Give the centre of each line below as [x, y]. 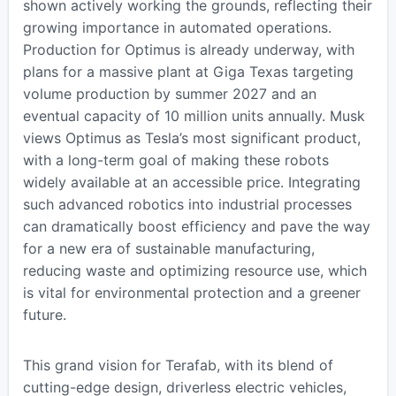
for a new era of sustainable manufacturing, [168, 248]
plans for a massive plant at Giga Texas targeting [188, 71]
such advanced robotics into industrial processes [187, 204]
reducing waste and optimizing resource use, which [194, 270]
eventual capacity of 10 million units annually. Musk [194, 115]
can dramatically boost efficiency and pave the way [196, 226]
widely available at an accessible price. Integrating [191, 182]
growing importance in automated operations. [177, 27]
